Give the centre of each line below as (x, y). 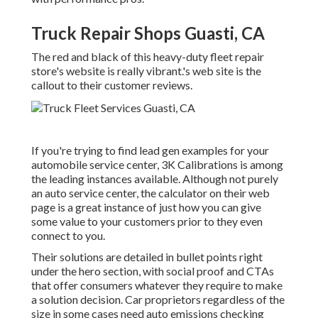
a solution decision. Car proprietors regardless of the (158, 300)
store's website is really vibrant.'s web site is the (146, 71)
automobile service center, (96, 165)
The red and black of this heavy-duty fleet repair (148, 57)
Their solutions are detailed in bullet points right (147, 257)
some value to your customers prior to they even (147, 221)
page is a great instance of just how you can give (146, 207)
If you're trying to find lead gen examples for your (150, 150)
